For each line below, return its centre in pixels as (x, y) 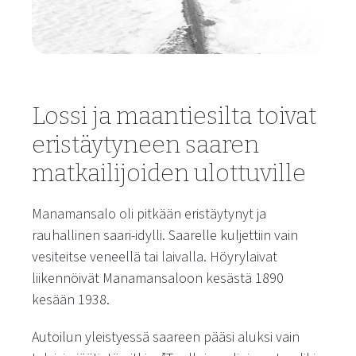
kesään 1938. (71, 300)
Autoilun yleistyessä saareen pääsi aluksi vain (166, 337)
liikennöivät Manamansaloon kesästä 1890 (158, 278)
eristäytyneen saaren (145, 144)
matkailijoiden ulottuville (169, 173)
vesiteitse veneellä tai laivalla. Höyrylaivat (155, 257)
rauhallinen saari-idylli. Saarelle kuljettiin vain (165, 235)
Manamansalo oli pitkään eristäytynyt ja (149, 214)
